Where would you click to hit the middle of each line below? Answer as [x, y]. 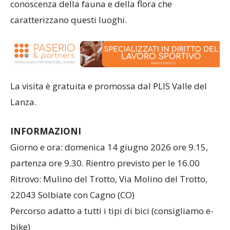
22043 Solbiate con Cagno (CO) [72, 195]
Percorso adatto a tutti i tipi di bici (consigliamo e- [112, 210]
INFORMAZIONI [47, 131]
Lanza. [23, 102]
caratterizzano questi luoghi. [69, 20]
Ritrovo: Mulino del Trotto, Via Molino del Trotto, [109, 179]
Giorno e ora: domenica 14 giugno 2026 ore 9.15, [109, 147]
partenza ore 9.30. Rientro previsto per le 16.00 [105, 163]
